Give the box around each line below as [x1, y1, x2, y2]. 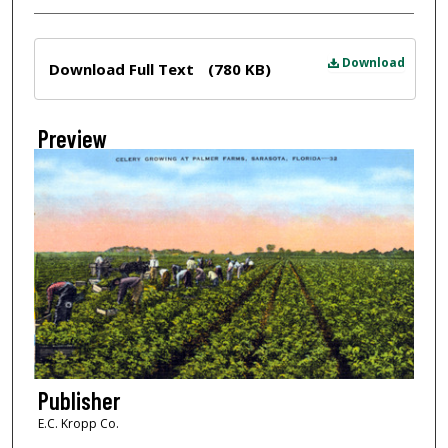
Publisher [37, 385, 120, 415]
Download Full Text [48, 58, 198, 79]
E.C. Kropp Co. [37, 414, 119, 432]
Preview [37, 123, 107, 153]
